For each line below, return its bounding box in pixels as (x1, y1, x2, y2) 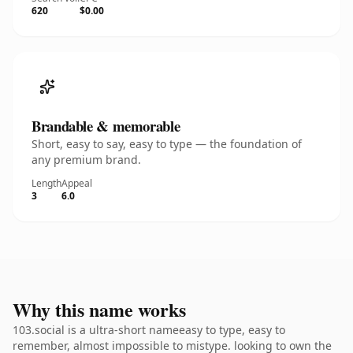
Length (32, 176, 61, 190)
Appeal (61, 176, 92, 190)
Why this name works (13, 295, 186, 323)
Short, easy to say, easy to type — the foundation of (32, 136, 302, 151)
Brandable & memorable (32, 115, 180, 136)
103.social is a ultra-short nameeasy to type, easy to (13, 322, 285, 337)
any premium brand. (32, 152, 141, 167)
